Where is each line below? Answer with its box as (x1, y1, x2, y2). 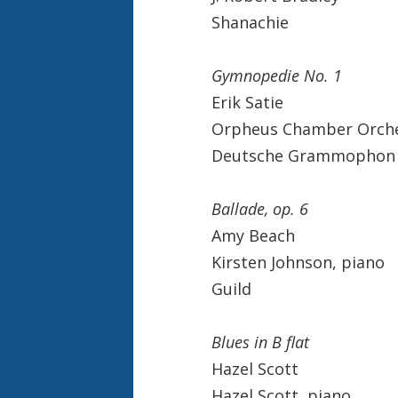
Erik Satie (211, 91, 283, 113)
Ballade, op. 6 (211, 197, 308, 219)
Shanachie (211, 11, 289, 33)
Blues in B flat (211, 330, 309, 353)
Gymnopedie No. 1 (211, 64, 342, 86)
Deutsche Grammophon (211, 144, 395, 166)
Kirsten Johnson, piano (211, 251, 385, 273)
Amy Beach (211, 224, 295, 246)
